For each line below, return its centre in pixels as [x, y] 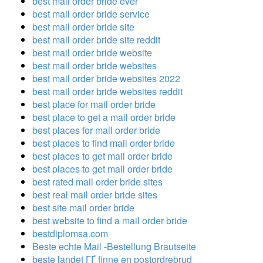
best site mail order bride [83, 207]
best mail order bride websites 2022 [106, 78]
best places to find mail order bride [104, 143]
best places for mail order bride [96, 130]
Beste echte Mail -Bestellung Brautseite [114, 246]
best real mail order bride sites [95, 194]
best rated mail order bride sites [97, 181]
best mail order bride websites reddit [107, 91]
